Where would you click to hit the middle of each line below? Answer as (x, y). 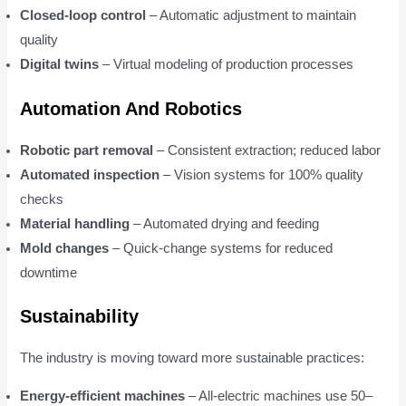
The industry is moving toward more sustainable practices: (193, 358)
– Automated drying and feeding (225, 223)
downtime (49, 272)
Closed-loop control (83, 15)
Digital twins (60, 64)
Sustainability (80, 317)
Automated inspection (90, 174)
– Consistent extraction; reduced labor (267, 150)
